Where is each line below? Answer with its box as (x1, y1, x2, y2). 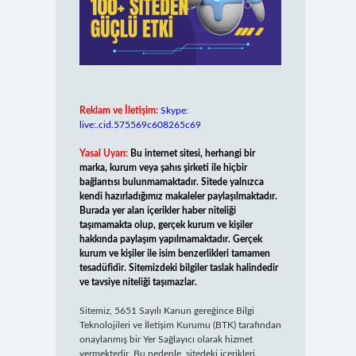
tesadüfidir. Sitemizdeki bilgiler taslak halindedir (79, 263, 278, 273)
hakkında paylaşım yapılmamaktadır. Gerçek (79, 234, 262, 245)
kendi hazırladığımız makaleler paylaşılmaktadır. (79, 192, 277, 202)
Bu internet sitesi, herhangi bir (130, 149, 255, 159)
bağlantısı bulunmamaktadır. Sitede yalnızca (79, 177, 264, 188)
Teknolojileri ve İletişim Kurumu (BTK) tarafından (79, 320, 281, 331)
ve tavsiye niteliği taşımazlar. (79, 277, 197, 288)
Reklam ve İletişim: (79, 106, 158, 116)
